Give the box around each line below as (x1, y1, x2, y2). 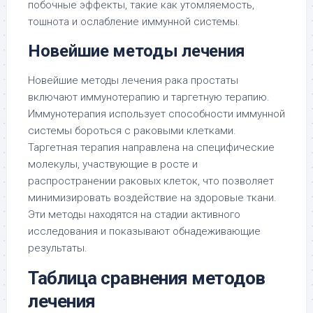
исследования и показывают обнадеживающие (28, 225, 261, 238)
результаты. (28, 242, 87, 254)
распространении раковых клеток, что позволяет (28, 175, 274, 187)
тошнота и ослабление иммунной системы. (28, 15, 240, 28)
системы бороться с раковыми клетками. (28, 124, 236, 137)
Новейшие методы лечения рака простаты (28, 74, 238, 87)
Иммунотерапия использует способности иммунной (28, 108, 285, 120)
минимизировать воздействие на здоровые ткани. (28, 191, 277, 204)
